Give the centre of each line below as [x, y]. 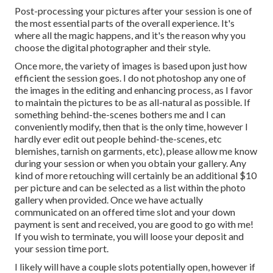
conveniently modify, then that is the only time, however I [131, 127]
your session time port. [62, 249]
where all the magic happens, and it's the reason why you [130, 35]
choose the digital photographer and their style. [112, 48]
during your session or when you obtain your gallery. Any [130, 163]
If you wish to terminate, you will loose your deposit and [129, 236]
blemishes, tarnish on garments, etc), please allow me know [136, 151]
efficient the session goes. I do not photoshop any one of [130, 78]
